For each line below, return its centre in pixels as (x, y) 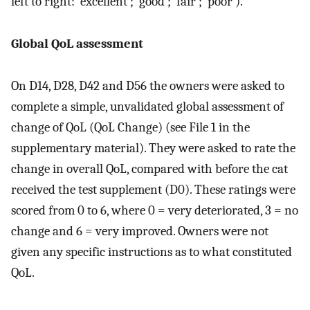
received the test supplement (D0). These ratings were (153, 190)
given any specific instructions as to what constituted (152, 252)
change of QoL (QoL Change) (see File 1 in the (130, 128)
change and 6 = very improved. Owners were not (140, 231)
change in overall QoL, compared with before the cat (149, 169)
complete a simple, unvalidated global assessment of (147, 107)
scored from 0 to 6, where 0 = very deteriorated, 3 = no (155, 211)
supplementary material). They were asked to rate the (153, 148)
